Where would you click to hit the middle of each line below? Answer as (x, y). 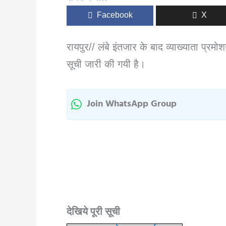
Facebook (115, 15)
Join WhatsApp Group (132, 104)
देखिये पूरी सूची (93, 212)
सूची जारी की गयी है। (106, 64)
